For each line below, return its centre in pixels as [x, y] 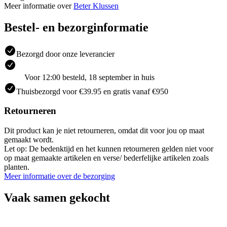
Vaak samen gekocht [57, 197]
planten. [17, 167]
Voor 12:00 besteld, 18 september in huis [89, 77]
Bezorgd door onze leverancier [65, 54]
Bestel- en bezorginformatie [76, 27]
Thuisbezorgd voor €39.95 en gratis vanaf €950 [92, 91]
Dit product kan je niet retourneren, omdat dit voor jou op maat [104, 131]
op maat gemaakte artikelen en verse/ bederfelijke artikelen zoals [106, 158]
